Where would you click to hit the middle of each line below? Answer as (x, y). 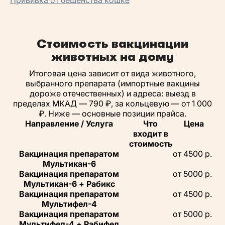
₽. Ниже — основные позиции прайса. (113, 113)
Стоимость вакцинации (113, 43)
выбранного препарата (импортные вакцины (113, 83)
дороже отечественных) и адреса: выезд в (113, 93)
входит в (150, 133)
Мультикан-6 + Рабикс (69, 184)
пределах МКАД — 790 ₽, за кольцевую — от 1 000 (113, 103)
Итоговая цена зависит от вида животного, (113, 73)
